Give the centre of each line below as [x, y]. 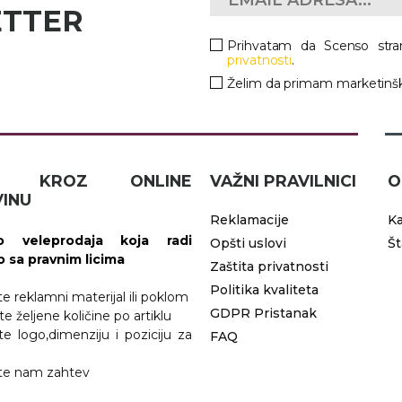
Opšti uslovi [248, 243]
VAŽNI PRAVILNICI [283, 180]
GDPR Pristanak [263, 313]
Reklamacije [249, 219]
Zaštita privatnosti [269, 266]
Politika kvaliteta [264, 289]
